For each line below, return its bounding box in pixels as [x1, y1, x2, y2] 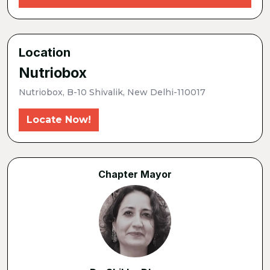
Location [19, 45, 71, 60]
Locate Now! [27, 114, 91, 125]
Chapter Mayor [98, 168, 172, 180]
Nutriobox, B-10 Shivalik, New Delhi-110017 [19, 87, 206, 98]
